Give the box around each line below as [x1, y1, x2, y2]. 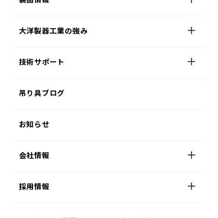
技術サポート [18, 57, 65, 67]
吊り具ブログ [18, 89, 65, 98]
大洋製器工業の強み [18, 26, 88, 36]
